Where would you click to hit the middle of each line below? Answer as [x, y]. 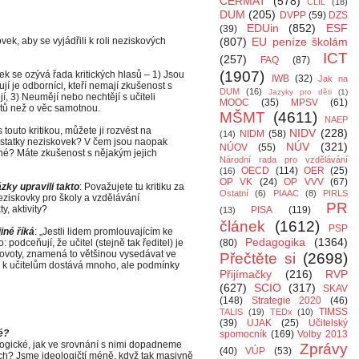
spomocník [243, 334]
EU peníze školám [300, 42]
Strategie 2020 [286, 301]
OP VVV [304, 182]
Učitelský [328, 323]
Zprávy [324, 349]
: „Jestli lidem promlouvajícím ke [104, 232]
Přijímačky [246, 274]
